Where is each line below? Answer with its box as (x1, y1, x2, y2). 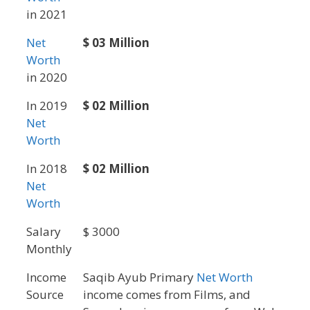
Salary (26, 224, 61, 240)
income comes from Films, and (83, 286, 250, 303)
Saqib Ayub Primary (83, 269, 197, 286)
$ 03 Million (83, 35, 149, 51)
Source (26, 286, 64, 303)
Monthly (26, 241, 72, 257)
